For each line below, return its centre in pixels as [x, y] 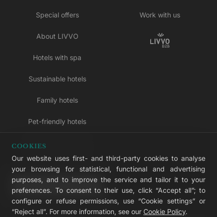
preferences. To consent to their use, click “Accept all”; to [108, 190]
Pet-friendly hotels [57, 121]
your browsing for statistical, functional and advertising [108, 169]
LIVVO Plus [57, 185]
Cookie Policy [164, 211]
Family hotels [57, 100]
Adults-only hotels [57, 142]
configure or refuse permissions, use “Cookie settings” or [108, 201]
